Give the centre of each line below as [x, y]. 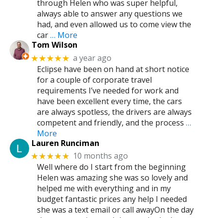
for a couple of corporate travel [94, 80]
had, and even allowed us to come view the [114, 25]
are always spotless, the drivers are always [114, 112]
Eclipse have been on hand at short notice [113, 69]
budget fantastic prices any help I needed [112, 199]
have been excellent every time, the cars [109, 101]
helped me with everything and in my [104, 188]
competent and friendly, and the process [110, 122]
